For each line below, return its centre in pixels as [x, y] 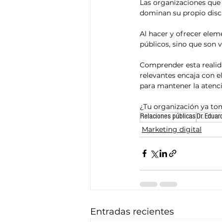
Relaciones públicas [168, 117]
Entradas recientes [132, 211]
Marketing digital [172, 129]
